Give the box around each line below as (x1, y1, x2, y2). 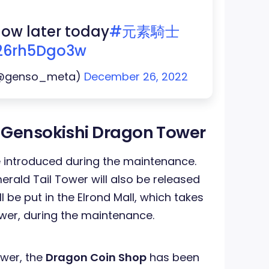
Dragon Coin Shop (46, 250, 147, 265)
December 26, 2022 (84, 69, 188, 85)
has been (147, 250, 199, 265)
